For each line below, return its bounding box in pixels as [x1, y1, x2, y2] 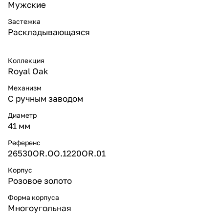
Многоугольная [8, 202, 71, 213]
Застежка [8, 17, 41, 25]
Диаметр [8, 110, 37, 119]
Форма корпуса [8, 193, 59, 201]
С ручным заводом [8, 93, 83, 104]
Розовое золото [8, 175, 72, 186]
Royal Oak [8, 66, 48, 76]
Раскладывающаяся [8, 26, 90, 37]
